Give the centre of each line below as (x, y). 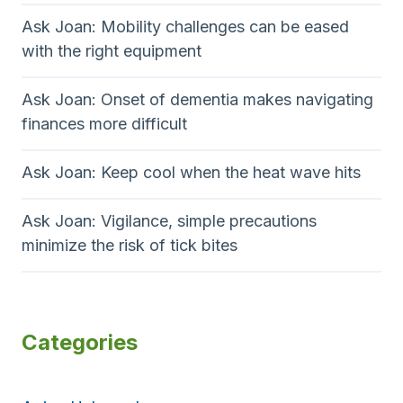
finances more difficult (104, 123)
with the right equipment (112, 50)
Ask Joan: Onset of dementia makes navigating (197, 99)
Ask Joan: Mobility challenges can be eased (185, 26)
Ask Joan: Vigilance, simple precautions (169, 220)
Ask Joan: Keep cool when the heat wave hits (191, 172)
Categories (80, 342)
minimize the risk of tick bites (130, 245)
